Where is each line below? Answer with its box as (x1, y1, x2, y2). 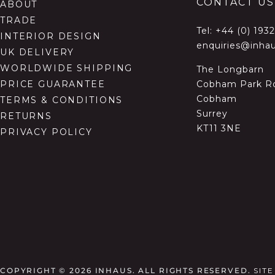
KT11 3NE (196, 122, 241, 134)
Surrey (196, 107, 228, 119)
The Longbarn (196, 63, 264, 75)
